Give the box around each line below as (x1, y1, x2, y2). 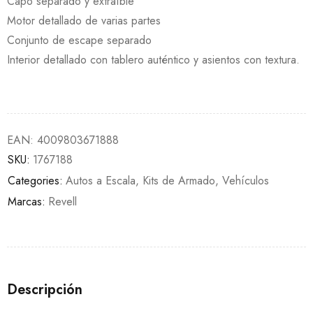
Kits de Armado (143, 172, 215, 189)
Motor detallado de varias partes (7, 12, 161, 29)
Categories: (8, 172, 63, 189)
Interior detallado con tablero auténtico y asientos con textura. (7, 51, 300, 68)
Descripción (7, 279, 82, 300)
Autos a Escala (66, 172, 136, 189)
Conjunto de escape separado (7, 31, 152, 48)
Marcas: (8, 193, 45, 210)
